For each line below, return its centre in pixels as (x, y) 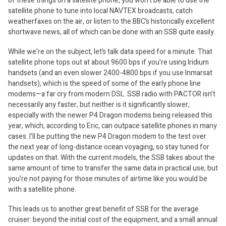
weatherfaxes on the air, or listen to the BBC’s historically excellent (111, 21)
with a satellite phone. (42, 189)
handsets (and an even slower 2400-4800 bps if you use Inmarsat (110, 73)
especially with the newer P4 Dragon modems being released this (110, 115)
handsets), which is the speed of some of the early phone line (104, 83)
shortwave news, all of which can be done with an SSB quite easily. (112, 32)
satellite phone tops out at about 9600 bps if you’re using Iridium (108, 62)
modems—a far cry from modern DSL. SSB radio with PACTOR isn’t (112, 94)
